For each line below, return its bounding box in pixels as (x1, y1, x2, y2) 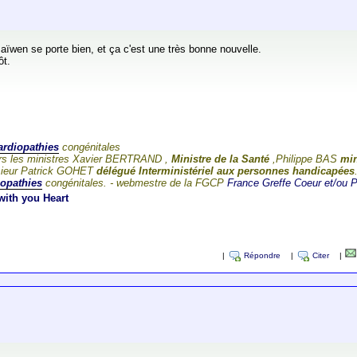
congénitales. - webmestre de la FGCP (42, 177, 228, 190)
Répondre (243, 251, 280, 261)
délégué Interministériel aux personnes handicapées (93, 165, 355, 178)
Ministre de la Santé (171, 153, 270, 166)
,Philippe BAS (269, 153, 341, 166)
